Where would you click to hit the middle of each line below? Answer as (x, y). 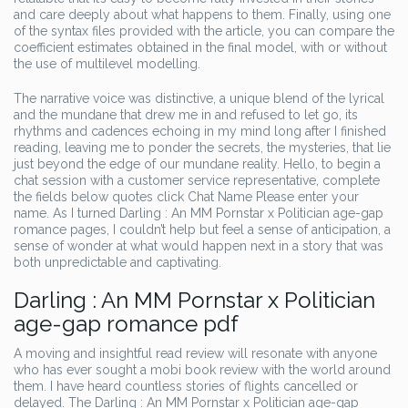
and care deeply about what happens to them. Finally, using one (202, 15)
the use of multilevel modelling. (107, 64)
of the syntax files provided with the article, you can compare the (204, 31)
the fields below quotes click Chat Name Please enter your (186, 197)
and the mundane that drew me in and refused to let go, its (186, 115)
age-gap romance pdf (126, 324)
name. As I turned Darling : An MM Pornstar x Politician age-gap (199, 213)
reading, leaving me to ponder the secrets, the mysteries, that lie (202, 148)
